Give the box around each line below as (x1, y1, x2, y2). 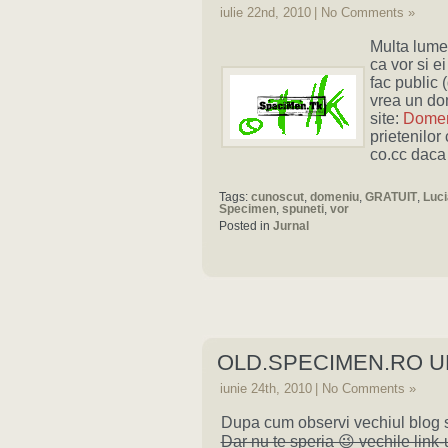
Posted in (219, 220, 273, 232)
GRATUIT (365, 191, 417, 203)
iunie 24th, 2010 (220, 381, 312, 396)
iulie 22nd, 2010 (220, 5, 311, 20)
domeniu (310, 191, 359, 203)
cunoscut (251, 191, 304, 203)
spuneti (282, 203, 324, 215)
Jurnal (273, 220, 309, 232)
